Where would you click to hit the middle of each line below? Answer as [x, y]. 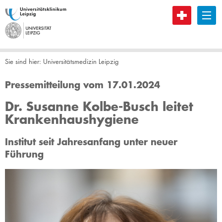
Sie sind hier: [24, 61]
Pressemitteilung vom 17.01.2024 [83, 84]
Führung [24, 154]
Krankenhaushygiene [72, 119]
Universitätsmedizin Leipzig [81, 61]
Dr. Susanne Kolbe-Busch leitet [99, 106]
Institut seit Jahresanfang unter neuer [91, 141]
